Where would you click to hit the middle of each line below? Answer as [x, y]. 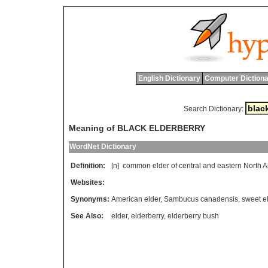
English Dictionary [169, 78]
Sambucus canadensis [201, 200]
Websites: [88, 183]
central [190, 166]
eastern [229, 166]
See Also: [87, 216]
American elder [136, 200]
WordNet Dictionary [103, 147]
